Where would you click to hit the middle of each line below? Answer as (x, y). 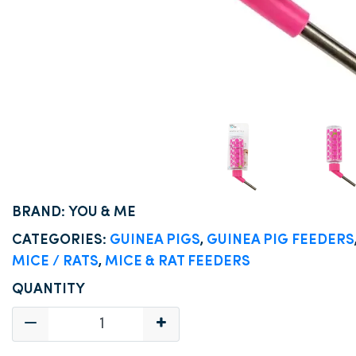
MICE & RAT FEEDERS (178, 262)
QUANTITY (48, 290)
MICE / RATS (55, 262)
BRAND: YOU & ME (74, 213)
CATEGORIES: (61, 240)
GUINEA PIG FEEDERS (281, 240)
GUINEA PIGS (155, 240)
